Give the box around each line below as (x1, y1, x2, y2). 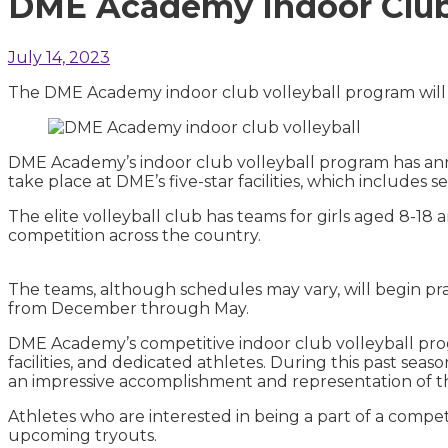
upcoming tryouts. (8, 425, 157, 445)
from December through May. (8, 298, 249, 318)
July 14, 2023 (8, 47, 110, 67)
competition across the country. (8, 225, 261, 245)
